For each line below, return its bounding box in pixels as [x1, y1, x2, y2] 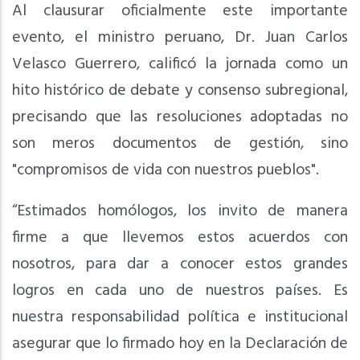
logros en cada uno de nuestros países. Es [12, 277, 348, 304]
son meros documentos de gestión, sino [12, 130, 348, 157]
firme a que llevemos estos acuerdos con [12, 224, 348, 251]
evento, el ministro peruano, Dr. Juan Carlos [12, 24, 348, 51]
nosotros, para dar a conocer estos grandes [12, 251, 348, 277]
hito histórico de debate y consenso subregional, [12, 77, 348, 104]
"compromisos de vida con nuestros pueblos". [12, 157, 319, 183]
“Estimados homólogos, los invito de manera [12, 198, 348, 224]
